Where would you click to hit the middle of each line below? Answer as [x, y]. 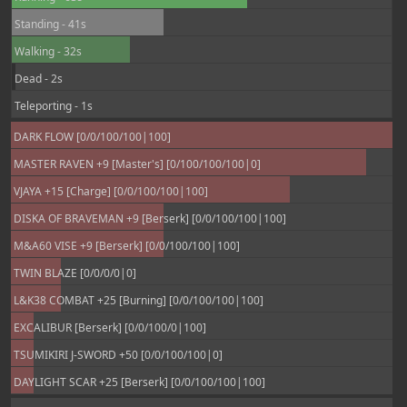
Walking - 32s [47, 51]
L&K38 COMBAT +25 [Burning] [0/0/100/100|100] [137, 300]
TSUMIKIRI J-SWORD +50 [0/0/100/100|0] [117, 355]
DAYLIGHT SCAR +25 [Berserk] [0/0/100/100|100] [138, 382]
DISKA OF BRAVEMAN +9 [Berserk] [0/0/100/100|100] [149, 218]
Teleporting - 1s [52, 106]
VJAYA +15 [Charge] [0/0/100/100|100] [109, 191]
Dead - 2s [37, 79]
